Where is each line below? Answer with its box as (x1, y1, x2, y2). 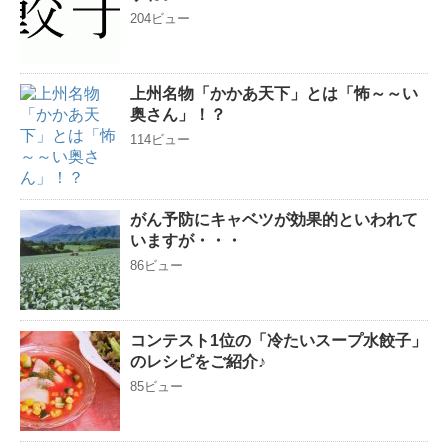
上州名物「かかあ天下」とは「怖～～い (130, 84, 418, 102)
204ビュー (130, 10, 190, 26)
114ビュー (130, 131, 190, 147)
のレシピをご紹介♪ (130, 352, 266, 370)
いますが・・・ (130, 231, 242, 249)
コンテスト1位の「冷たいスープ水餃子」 (130, 331, 427, 349)
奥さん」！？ (130, 105, 226, 123)
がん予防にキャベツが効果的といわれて (130, 210, 418, 228)
